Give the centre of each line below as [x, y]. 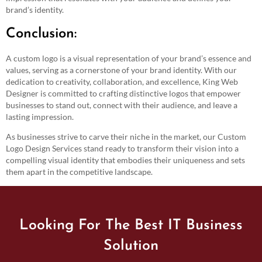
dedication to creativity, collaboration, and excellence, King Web [122, 81]
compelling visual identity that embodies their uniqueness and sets [125, 160]
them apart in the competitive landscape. [79, 171]
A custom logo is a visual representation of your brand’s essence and [129, 58]
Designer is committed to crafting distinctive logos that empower [123, 93]
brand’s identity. [35, 10]
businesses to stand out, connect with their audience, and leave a [122, 105]
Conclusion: [41, 34]
